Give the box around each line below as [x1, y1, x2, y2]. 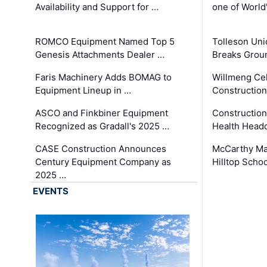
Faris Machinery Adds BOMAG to [35, 72, 172, 83]
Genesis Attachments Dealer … [35, 49, 165, 61]
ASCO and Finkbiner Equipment [35, 107, 169, 119]
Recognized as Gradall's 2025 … [35, 120, 170, 132]
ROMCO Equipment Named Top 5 [35, 36, 175, 48]
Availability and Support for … [35, 1, 159, 13]
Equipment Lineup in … [35, 85, 132, 97]
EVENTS [33, 185, 69, 197]
